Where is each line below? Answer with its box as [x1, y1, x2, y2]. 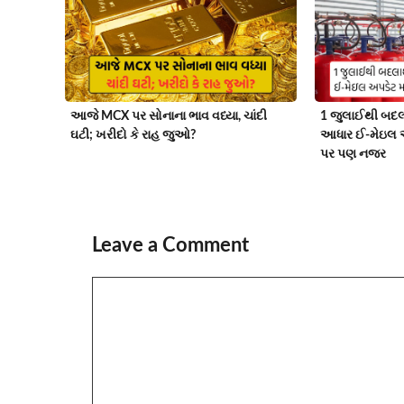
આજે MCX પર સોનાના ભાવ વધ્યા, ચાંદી [70, 109, 267, 123]
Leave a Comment [92, 234, 249, 255]
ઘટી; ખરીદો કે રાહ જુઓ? [70, 128, 196, 142]
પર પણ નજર [319, 147, 386, 161]
